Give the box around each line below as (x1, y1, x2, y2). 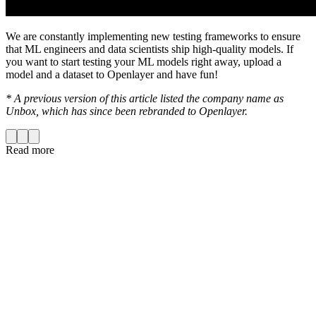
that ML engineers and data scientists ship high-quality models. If (6, 43, 293, 56)
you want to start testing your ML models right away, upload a (6, 56, 281, 68)
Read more (6, 144, 54, 157)
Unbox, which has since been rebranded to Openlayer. (6, 105, 248, 118)
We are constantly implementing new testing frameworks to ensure (6, 30, 300, 43)
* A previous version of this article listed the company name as (6, 92, 284, 105)
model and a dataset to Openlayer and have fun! (6, 68, 218, 81)
